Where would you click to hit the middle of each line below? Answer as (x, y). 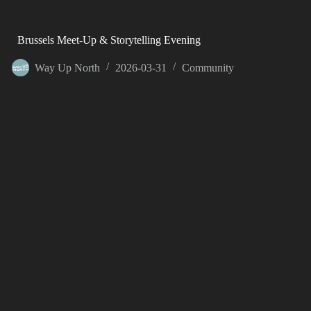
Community (208, 67)
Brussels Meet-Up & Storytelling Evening (109, 40)
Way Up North (67, 67)
